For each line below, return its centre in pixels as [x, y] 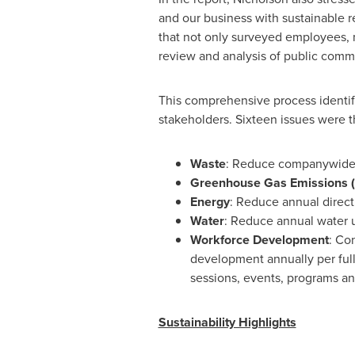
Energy [210, 202]
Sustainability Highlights [227, 322]
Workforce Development [259, 240]
